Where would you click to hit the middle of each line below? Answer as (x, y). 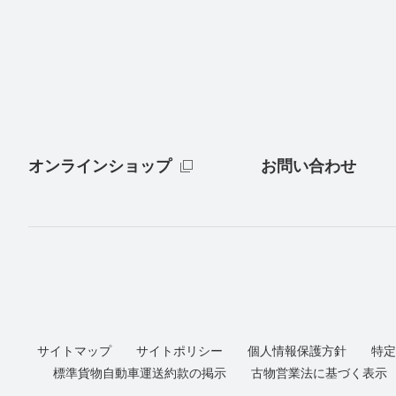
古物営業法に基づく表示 (319, 373)
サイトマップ (74, 351)
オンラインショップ (100, 167)
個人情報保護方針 (297, 351)
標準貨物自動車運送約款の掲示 (140, 373)
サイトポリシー (179, 351)
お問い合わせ (309, 167)
